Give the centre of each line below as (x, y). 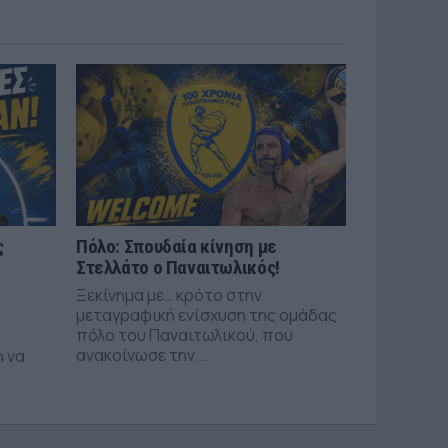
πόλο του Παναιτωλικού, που (184, 334)
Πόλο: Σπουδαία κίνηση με (176, 246)
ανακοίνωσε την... (141, 354)
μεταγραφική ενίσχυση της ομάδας (206, 314)
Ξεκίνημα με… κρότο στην (169, 294)
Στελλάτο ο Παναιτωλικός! (178, 267)
